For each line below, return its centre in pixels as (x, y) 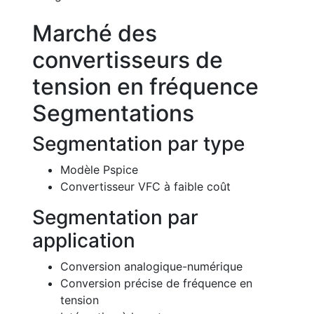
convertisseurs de (128, 60)
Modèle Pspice (99, 169)
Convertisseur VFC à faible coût (145, 186)
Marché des (95, 33)
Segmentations (113, 113)
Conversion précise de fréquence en (156, 283)
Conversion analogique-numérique (151, 266)
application (84, 240)
